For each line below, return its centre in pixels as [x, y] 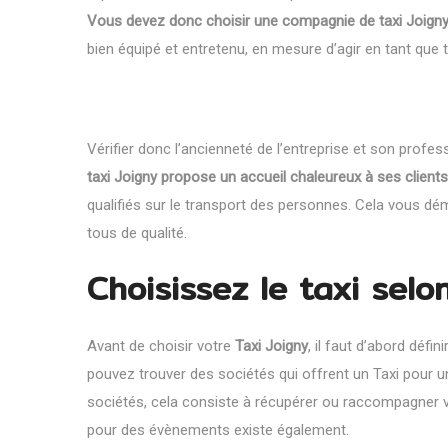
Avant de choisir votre [161, 345]
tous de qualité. [137, 232]
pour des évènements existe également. [218, 429]
